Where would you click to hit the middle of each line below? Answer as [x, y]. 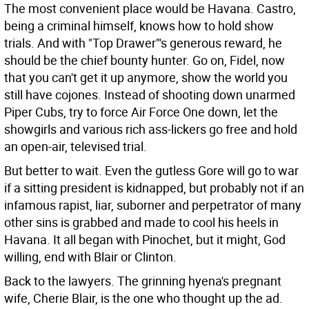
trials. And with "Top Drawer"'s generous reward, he [143, 43]
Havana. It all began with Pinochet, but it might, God [145, 239]
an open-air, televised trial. [76, 146]
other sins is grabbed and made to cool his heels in [141, 222]
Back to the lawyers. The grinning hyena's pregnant [143, 281]
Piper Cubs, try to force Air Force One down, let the [141, 112]
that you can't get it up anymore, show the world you [146, 77]
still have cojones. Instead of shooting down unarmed [150, 94]
